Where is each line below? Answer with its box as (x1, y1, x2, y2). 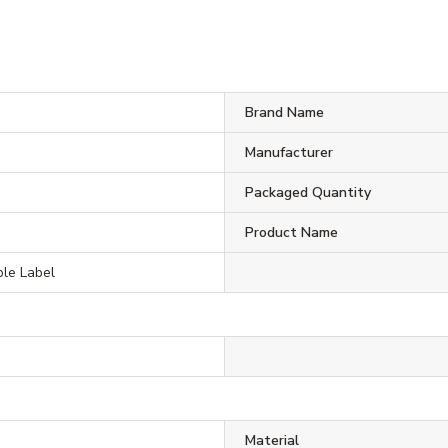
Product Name (244, 222, 338, 242)
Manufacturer (244, 142, 333, 162)
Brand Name (244, 102, 324, 122)
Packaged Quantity (244, 182, 371, 202)
